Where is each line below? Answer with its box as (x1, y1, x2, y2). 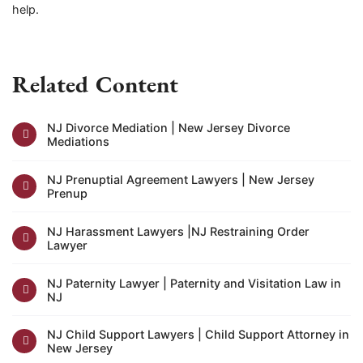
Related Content (12, 68, 178, 100)
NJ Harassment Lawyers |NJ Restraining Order (46, 224, 310, 238)
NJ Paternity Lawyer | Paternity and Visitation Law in (46, 275, 341, 290)
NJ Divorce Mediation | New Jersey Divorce (46, 121, 290, 135)
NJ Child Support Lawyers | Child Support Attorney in (46, 327, 349, 342)
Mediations (46, 135, 109, 149)
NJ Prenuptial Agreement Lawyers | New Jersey (46, 173, 314, 187)
